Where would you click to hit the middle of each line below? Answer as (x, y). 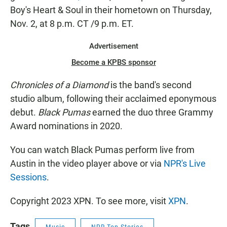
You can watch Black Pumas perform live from (102, 150)
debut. (24, 112)
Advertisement (113, 46)
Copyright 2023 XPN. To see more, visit (89, 201)
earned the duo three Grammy (153, 112)
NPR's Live (185, 163)
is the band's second (151, 85)
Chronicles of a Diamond (60, 85)
